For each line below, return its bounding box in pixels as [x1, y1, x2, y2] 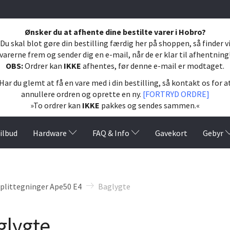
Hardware [33, 127, 67, 138]
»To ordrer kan [30, 100, 82, 110]
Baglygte [98, 181, 130, 191]
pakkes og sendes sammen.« [101, 100, 200, 110]
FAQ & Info [92, 127, 129, 138]
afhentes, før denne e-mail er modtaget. [83, 60, 224, 71]
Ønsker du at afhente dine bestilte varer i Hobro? [24, 26, 206, 37]
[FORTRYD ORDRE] [142, 88, 209, 99]
